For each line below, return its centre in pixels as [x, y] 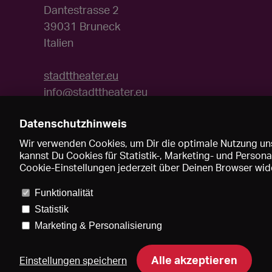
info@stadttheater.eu [96, 92]
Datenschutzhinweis [73, 123]
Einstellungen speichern [73, 260]
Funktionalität [63, 193]
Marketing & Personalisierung [98, 226]
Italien [59, 43]
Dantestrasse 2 [81, 10]
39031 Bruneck [82, 26]
